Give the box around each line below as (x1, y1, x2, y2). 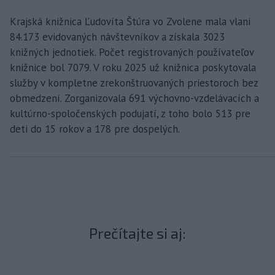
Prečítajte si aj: (89, 223, 186, 242)
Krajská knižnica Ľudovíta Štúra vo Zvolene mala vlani (10, 14, 250, 28)
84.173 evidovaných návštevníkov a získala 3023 (10, 29, 225, 44)
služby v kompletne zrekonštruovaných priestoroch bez (10, 76, 258, 90)
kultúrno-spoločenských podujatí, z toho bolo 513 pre (10, 106, 250, 120)
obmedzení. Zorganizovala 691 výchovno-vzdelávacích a (10, 91, 259, 105)
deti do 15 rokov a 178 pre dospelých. (10, 122, 180, 136)
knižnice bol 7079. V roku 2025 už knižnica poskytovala (10, 60, 256, 74)
